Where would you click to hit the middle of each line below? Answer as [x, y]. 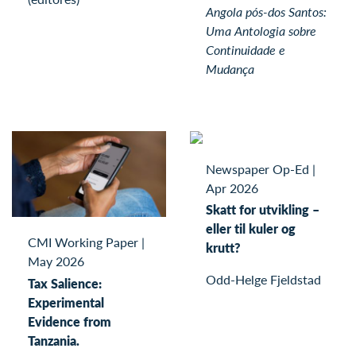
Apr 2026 [232, 188]
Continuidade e [246, 50]
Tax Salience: [65, 283]
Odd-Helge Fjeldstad [263, 279]
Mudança [230, 69]
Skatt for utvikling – [263, 209]
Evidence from [70, 321]
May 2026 [56, 261]
